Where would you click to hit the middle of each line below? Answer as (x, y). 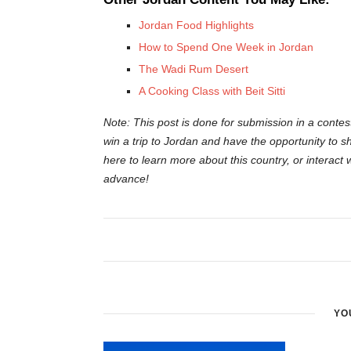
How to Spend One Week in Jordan (226, 47)
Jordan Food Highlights (196, 25)
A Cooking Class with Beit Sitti (212, 91)
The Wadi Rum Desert (194, 69)
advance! (126, 179)
